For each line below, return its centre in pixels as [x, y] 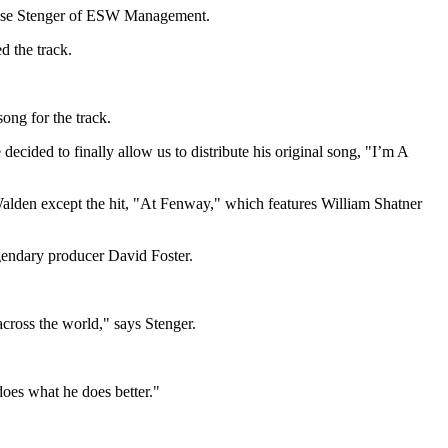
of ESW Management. [137, 16]
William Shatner [371, 204]
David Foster [148, 256]
